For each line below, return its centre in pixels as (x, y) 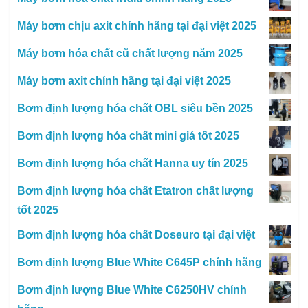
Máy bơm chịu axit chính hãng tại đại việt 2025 (137, 26)
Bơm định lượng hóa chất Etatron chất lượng (135, 191)
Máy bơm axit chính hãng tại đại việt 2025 (124, 81)
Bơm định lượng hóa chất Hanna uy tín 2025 (133, 164)
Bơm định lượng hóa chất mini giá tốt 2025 (128, 136)
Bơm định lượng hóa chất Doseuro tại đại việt (136, 235)
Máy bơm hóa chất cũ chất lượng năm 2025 (130, 54)
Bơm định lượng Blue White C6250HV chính (132, 290)
